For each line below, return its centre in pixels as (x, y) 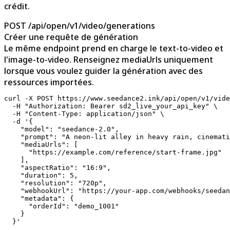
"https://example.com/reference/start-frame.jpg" (113, 152)
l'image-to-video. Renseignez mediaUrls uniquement (109, 60)
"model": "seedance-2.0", (62, 129)
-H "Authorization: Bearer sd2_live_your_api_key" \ (111, 106)
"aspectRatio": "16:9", (57, 168)
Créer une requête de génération (71, 37)
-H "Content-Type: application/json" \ (84, 114)
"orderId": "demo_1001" (62, 206)
